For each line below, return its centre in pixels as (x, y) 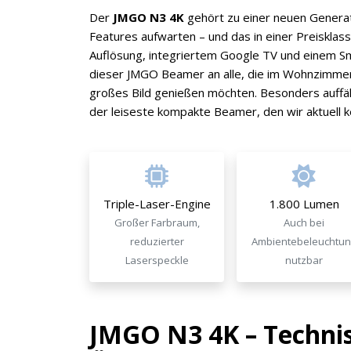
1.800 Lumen (304, 204)
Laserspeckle (157, 260)
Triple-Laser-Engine (157, 204)
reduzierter (157, 241)
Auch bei (304, 223)
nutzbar (304, 260)
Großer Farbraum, (157, 223)
